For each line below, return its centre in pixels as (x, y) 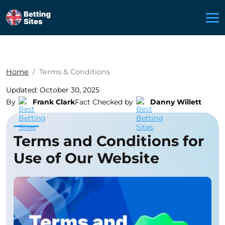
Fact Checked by (104, 102)
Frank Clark (54, 102)
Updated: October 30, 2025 (53, 90)
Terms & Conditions (75, 72)
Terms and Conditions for (109, 141)
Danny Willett (176, 102)
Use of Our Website (86, 158)
